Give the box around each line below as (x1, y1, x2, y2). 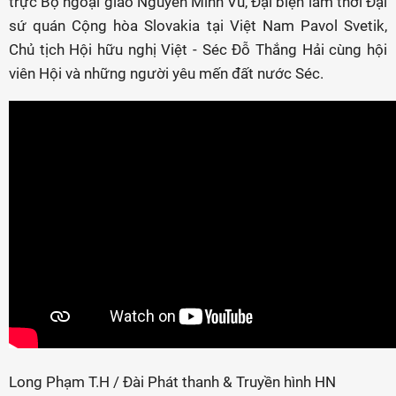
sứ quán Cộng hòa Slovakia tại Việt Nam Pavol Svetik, (9, 17, 387, 34)
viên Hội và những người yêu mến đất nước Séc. (9, 65, 324, 82)
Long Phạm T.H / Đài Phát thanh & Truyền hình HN (9, 373, 336, 391)
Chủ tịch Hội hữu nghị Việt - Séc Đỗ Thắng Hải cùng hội (9, 41, 387, 58)
